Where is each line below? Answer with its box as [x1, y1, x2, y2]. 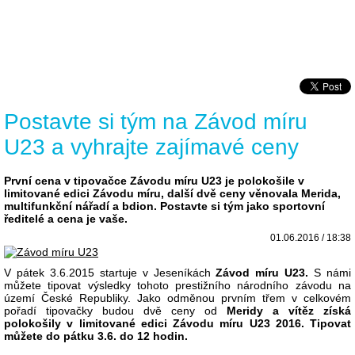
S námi [308, 266, 352, 279]
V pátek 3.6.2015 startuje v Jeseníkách [4, 266, 216, 279]
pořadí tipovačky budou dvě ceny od [4, 304, 227, 317]
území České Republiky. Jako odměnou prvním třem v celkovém [4, 292, 351, 304]
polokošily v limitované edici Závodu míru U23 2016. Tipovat [4, 317, 351, 330]
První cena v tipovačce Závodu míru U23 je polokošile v [4, 174, 304, 187]
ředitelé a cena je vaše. [4, 212, 128, 225]
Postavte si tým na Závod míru [4, 109, 307, 134]
